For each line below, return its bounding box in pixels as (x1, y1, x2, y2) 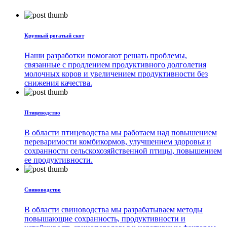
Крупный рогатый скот (24, 32, 84, 39)
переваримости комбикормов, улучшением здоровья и (24, 137, 211, 146)
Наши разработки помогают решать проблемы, (24, 51, 187, 60)
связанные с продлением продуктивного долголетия (24, 60, 206, 69)
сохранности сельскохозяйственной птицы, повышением (24, 146, 222, 155)
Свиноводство (24, 186, 61, 193)
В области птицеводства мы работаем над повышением (24, 128, 217, 137)
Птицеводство (24, 109, 60, 116)
